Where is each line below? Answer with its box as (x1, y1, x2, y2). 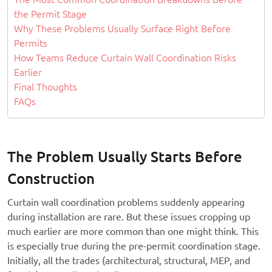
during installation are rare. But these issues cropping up (7, 211, 250, 223)
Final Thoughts (14, 81, 77, 93)
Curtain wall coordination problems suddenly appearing (7, 197, 245, 208)
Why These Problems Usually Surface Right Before (14, 23, 231, 35)
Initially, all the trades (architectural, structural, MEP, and (7, 255, 250, 267)
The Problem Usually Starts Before (7, 149, 242, 166)
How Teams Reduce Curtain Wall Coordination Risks (14, 52, 236, 64)
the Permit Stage (14, 8, 87, 20)
